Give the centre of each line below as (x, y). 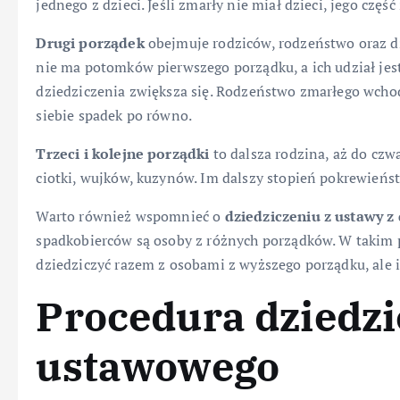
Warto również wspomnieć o (130, 217)
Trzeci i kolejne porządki (123, 154)
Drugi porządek (90, 43)
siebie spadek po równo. (114, 116)
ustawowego (158, 367)
